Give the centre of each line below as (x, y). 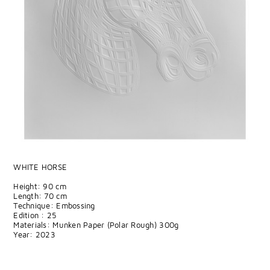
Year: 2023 (34, 234)
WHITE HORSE (40, 167)
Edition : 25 (35, 215)
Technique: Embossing (54, 205)
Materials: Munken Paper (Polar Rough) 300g (96, 224)
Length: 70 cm (40, 196)
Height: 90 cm (40, 186)
